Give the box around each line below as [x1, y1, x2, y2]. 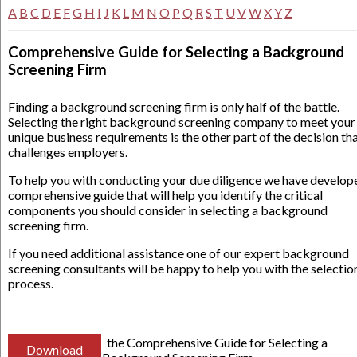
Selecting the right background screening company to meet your [8, 113, 355, 129]
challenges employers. [8, 143, 127, 159]
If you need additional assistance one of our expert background [8, 245, 349, 261]
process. [8, 275, 53, 291]
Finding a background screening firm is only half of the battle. [8, 98, 339, 114]
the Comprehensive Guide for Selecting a [102, 334, 328, 350]
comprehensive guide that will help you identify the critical [8, 186, 323, 202]
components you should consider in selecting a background [8, 202, 328, 218]
